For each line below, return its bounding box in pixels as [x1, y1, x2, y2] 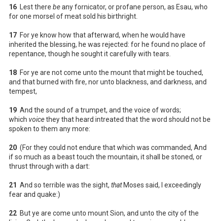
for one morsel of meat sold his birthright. [9, 12, 138, 20]
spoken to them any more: [9, 124, 90, 133]
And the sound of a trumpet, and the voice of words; [17, 106, 181, 114]
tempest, [9, 87, 37, 95]
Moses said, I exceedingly [122, 181, 201, 189]
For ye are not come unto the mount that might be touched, [17, 68, 203, 76]
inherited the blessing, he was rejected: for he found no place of [9, 40, 206, 48]
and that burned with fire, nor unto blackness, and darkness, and [9, 77, 207, 86]
